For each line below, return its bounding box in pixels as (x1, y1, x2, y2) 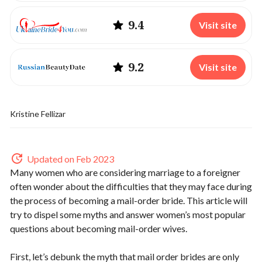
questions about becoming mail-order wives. (10, 223, 187, 234)
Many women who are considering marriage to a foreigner (10, 167, 240, 178)
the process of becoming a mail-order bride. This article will (10, 195, 247, 206)
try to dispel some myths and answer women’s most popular (10, 209, 246, 220)
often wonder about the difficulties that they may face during (10, 181, 252, 192)
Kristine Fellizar (10, 109, 65, 119)
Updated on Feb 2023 (27, 153, 114, 164)
